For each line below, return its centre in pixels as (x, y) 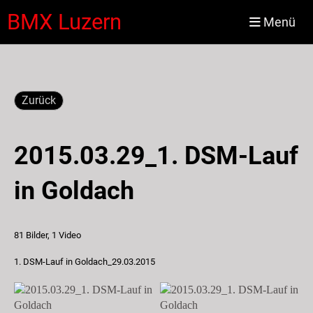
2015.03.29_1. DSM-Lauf (156, 156)
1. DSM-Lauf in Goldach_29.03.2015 (85, 262)
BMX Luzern (64, 22)
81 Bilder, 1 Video (48, 235)
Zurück (39, 100)
